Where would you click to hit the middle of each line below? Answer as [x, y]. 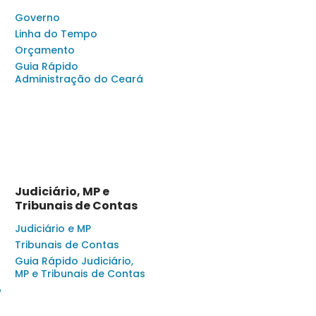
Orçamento [45, 50]
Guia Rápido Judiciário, [74, 261]
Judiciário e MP [53, 229]
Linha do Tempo [56, 34]
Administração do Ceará [79, 79]
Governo [37, 18]
